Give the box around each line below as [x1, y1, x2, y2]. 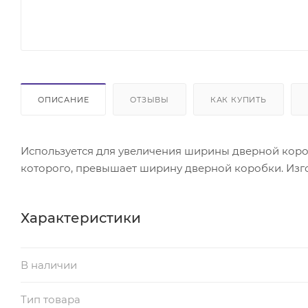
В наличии [21, 258, 77, 272]
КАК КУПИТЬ [210, 94, 267, 104]
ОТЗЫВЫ [130, 94, 170, 104]
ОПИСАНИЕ [38, 94, 89, 104]
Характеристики [21, 209, 141, 226]
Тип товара [21, 292, 80, 306]
